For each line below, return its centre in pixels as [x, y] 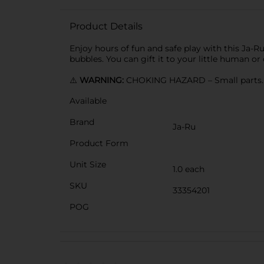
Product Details [106, 26]
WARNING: [103, 80]
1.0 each [189, 169]
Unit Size [88, 164]
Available [88, 101]
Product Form [99, 143]
